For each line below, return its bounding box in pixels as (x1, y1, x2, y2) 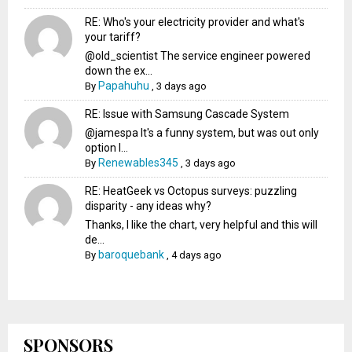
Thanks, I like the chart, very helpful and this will (85, 218, 318, 232)
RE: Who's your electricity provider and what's (85, 16, 306, 29)
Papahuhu (98, 79, 150, 93)
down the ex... (85, 64, 153, 78)
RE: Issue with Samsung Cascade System (85, 108, 290, 121)
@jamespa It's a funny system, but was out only (85, 126, 320, 140)
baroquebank (98, 248, 165, 262)
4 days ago (171, 249, 222, 262)
